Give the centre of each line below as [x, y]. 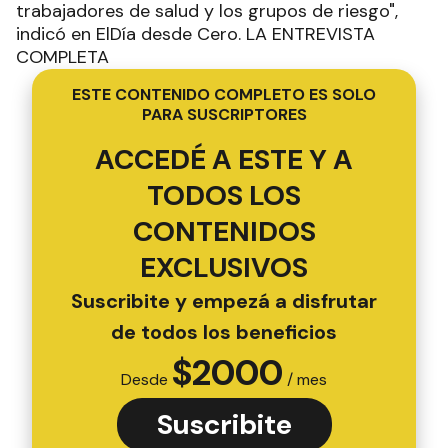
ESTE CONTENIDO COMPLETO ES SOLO [224, 95]
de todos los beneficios [224, 332]
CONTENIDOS [224, 232]
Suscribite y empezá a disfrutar [224, 301]
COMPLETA [62, 57]
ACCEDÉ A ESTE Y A [224, 160]
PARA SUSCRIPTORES [224, 115]
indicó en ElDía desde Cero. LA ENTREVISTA [195, 34]
